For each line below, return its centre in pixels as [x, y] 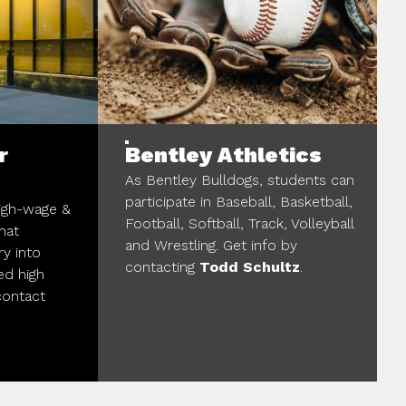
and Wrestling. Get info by [211, 245]
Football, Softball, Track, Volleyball [239, 223]
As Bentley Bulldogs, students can [240, 179]
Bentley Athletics [223, 155]
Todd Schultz [250, 266]
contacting [162, 266]
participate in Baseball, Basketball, [239, 201]
